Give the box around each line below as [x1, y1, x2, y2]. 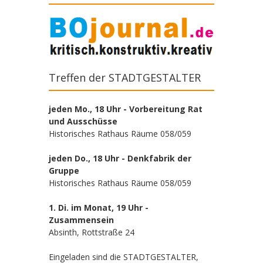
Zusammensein [49, 214, 114, 225]
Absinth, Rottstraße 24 [49, 226, 134, 238]
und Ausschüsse [49, 115, 117, 127]
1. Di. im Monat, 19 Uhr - [49, 201, 149, 213]
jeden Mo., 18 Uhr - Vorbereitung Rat [49, 103, 203, 114]
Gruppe [49, 164, 79, 176]
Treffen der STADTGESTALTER [49, 70, 201, 85]
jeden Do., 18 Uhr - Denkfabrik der [49, 152, 191, 164]
